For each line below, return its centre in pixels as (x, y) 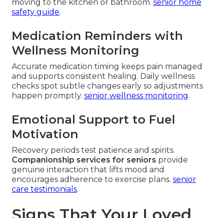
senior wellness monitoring (136, 96)
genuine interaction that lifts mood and (88, 170)
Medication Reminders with (97, 36)
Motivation (45, 134)
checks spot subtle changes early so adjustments (107, 86)
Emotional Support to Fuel (93, 120)
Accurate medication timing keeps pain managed (107, 67)
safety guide (36, 12)
